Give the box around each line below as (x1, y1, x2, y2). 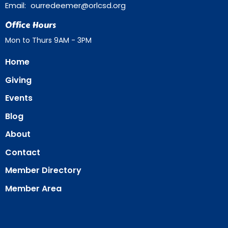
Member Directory (5, 164, 81, 176)
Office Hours (5, 18, 56, 32)
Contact (5, 146, 40, 158)
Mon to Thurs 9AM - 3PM (5, 35, 92, 45)
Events (5, 92, 33, 104)
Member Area (5, 182, 62, 194)
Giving (5, 74, 32, 86)
